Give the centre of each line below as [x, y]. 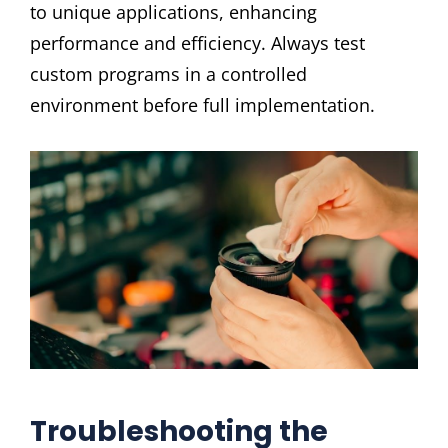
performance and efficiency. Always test [197, 42]
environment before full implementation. [202, 104]
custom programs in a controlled [168, 73]
